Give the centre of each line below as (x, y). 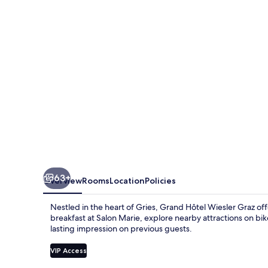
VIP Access (68, 250)
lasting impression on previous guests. (121, 228)
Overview (63, 180)
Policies (160, 180)
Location (127, 180)
